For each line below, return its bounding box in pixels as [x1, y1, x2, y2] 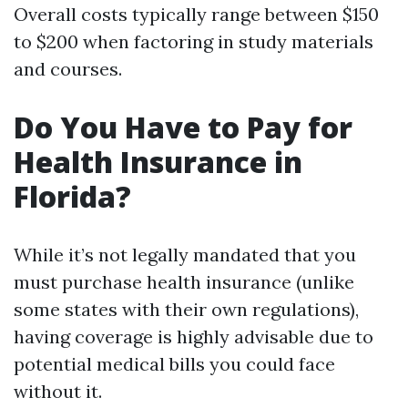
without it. [14, 380, 102, 403]
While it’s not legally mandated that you [14, 243, 356, 266]
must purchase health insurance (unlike [14, 270, 354, 293]
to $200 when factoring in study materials [14, 30, 373, 53]
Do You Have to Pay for [14, 107, 352, 147]
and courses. [14, 57, 122, 80]
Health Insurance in [14, 142, 302, 181]
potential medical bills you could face [14, 352, 335, 375]
